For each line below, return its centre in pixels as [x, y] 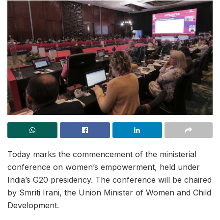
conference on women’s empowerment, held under [104, 167]
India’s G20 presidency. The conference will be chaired [110, 180]
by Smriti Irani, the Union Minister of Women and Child [109, 193]
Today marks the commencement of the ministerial [102, 154]
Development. [33, 206]
